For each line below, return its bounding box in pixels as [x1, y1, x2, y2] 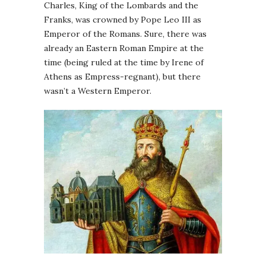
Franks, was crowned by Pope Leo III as [44, 14, 201, 26]
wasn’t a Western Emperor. [44, 85, 151, 97]
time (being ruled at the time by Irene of [44, 57, 204, 68]
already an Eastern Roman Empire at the [44, 43, 204, 54]
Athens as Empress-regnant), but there [44, 71, 201, 83]
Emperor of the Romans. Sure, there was [44, 28, 207, 40]
